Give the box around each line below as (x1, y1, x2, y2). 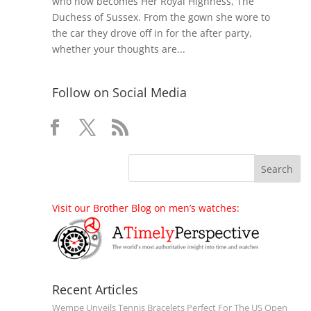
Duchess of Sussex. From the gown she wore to (51, 10, 270, 24)
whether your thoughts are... (51, 42, 185, 56)
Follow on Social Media (51, 84, 187, 101)
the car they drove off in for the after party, (51, 26, 252, 40)
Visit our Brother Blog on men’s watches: (51, 201, 239, 215)
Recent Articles (51, 281, 138, 299)
